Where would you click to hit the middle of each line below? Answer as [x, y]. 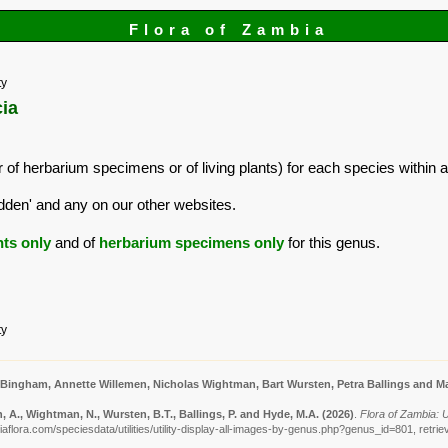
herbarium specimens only [191, 242]
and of [75, 242]
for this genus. [332, 242]
